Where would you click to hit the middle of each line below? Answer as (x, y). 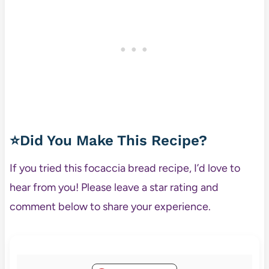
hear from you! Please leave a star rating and (114, 187)
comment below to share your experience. (110, 206)
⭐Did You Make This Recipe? (108, 140)
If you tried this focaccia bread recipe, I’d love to (125, 168)
